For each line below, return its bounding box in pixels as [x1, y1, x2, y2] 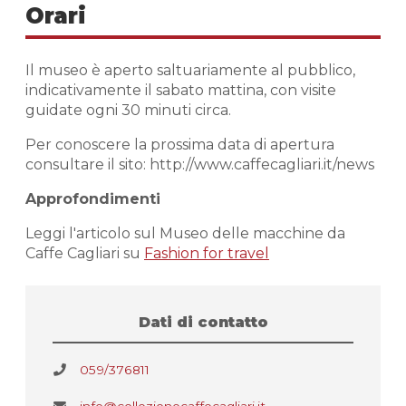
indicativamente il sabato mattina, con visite [25, 81, 336, 99]
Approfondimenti [25, 189, 160, 208]
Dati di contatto [138, 313, 268, 331]
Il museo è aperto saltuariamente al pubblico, [25, 61, 355, 79]
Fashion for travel [144, 244, 269, 262]
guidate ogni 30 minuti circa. [25, 101, 231, 119]
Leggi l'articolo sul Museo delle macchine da [25, 224, 345, 242]
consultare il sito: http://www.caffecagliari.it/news [25, 155, 374, 173]
